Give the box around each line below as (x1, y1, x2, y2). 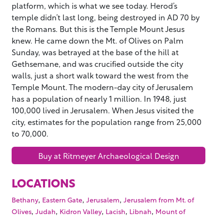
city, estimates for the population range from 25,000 (12, 115, 201, 128)
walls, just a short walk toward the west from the (12, 69, 188, 81)
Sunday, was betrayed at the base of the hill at (12, 46, 179, 58)
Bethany (12, 194, 38, 205)
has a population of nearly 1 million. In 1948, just (12, 92, 186, 105)
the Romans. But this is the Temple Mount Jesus (12, 22, 185, 35)
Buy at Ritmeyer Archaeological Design (38, 149, 179, 162)
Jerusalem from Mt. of (124, 194, 194, 205)
